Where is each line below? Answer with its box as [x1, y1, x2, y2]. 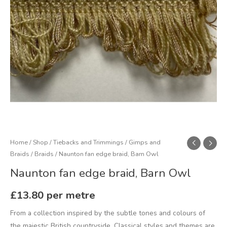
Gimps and [129, 138, 161, 147]
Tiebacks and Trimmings [53, 138, 124, 147]
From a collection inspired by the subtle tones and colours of [10, 208, 205, 218]
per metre [47, 188, 95, 203]
